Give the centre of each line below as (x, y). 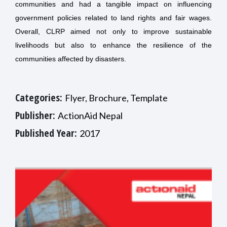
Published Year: (47, 133)
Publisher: (36, 116)
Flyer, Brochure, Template (116, 98)
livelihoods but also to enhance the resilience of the (113, 45)
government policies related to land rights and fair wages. (113, 18)
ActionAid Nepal (90, 116)
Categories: (40, 98)
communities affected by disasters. (71, 59)
